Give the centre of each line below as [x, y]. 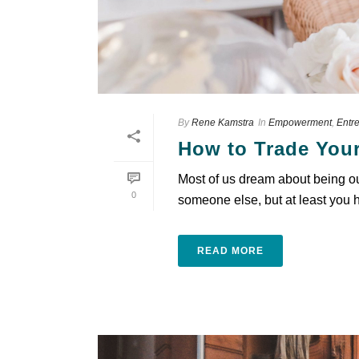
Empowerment [300, 123]
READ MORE [230, 251]
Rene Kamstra [223, 123]
